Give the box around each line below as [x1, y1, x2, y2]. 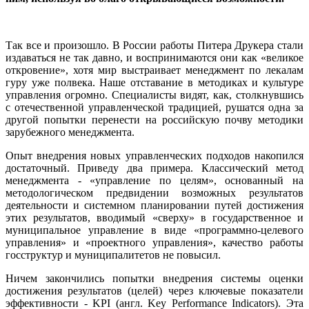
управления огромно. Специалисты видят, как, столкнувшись [6, 88, 303, 101]
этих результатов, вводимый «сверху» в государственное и [6, 211, 303, 223]
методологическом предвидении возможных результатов [6, 186, 303, 199]
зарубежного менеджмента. [6, 126, 134, 138]
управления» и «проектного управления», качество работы [6, 236, 303, 248]
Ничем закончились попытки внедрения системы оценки [6, 272, 303, 284]
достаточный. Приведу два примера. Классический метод [6, 161, 303, 174]
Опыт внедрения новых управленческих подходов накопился [6, 149, 303, 161]
